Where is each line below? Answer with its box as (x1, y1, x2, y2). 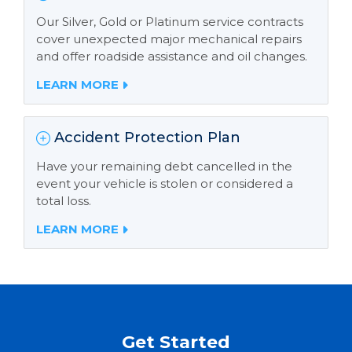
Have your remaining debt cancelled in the (36, 159, 292, 174)
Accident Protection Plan (50, 129, 240, 146)
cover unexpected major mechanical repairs (36, 31, 302, 46)
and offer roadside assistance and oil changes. (36, 49, 307, 64)
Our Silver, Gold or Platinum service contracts (36, 14, 303, 29)
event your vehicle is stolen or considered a (36, 176, 293, 191)
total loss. (36, 193, 91, 208)
